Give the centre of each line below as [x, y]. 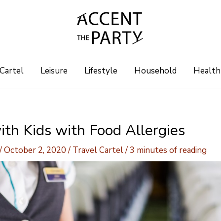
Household [155, 71]
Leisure [54, 71]
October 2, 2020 [36, 150]
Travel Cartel [98, 150]
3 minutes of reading [168, 150]
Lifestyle [101, 71]
